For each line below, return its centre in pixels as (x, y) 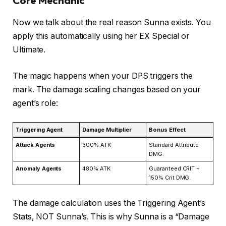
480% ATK (96, 169)
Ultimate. (29, 50)
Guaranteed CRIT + (175, 169)
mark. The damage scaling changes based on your (107, 89)
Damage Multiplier (107, 130)
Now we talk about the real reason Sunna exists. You (112, 23)
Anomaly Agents (39, 169)
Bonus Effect (167, 130)
